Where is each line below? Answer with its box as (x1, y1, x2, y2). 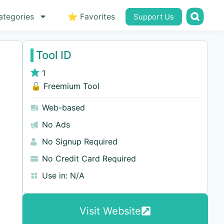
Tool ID (35, 48, 71, 61)
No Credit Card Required (41, 153, 136, 163)
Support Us (133, 12, 174, 21)
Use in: (41, 170, 67, 180)
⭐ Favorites (67, 11, 115, 21)
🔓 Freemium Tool (30, 81, 99, 91)
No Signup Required (41, 136, 117, 146)
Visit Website (79, 205, 141, 217)
